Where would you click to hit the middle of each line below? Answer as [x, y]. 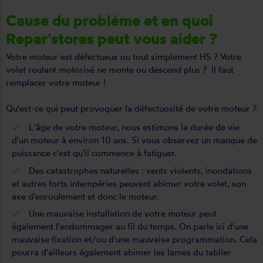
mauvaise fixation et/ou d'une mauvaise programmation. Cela [134, 239]
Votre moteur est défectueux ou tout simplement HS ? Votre [124, 57]
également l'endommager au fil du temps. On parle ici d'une [130, 226]
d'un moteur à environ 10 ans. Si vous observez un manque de [134, 140]
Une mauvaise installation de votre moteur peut [122, 213]
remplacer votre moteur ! [56, 82]
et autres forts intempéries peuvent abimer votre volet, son [129, 183]
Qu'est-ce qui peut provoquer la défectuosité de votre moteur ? [131, 108]
